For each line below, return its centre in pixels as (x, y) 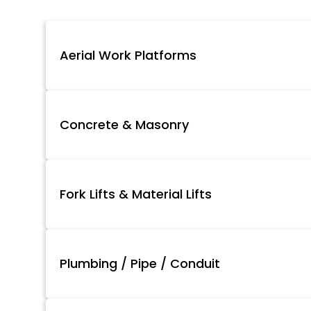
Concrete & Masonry (124, 125)
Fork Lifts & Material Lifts (135, 194)
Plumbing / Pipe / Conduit (140, 264)
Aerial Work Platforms (128, 56)
